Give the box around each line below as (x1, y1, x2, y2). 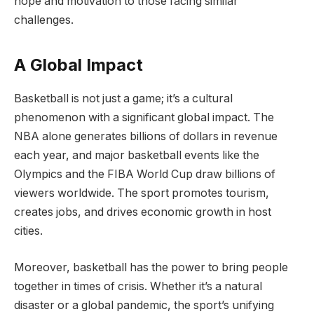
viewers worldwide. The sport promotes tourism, (14, 186, 269, 200)
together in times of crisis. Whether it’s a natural (14, 280, 262, 294)
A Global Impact (14, 54, 143, 75)
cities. (14, 224, 43, 238)
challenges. (14, 13, 74, 27)
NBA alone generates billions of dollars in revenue (14, 130, 278, 144)
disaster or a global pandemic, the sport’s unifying (14, 299, 274, 313)
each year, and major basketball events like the (14, 149, 259, 163)
